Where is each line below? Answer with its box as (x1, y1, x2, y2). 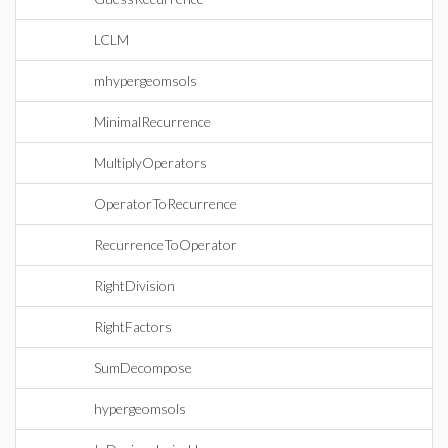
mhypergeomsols (94, 72, 197, 89)
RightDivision (94, 277, 175, 294)
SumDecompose (94, 359, 192, 376)
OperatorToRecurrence (94, 195, 237, 212)
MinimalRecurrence (94, 113, 211, 130)
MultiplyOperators (94, 154, 207, 171)
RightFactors (94, 318, 172, 335)
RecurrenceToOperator (94, 236, 237, 253)
